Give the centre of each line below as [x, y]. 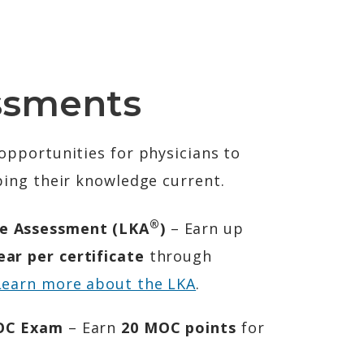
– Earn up [204, 228]
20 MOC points [179, 327]
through [178, 256]
